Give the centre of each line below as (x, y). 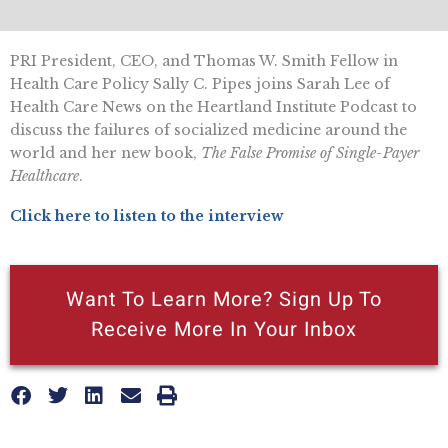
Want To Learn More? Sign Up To (224, 299)
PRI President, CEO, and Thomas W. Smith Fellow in (204, 61)
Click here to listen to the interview (146, 215)
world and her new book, (105, 153)
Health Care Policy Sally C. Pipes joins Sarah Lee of (200, 84)
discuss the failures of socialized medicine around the (208, 130)
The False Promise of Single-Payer (310, 153)
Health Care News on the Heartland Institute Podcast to (213, 107)
